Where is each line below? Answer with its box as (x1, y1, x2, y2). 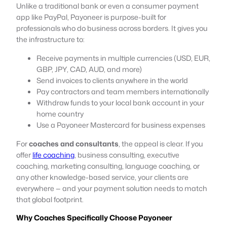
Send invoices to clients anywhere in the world (36, 74, 188, 86)
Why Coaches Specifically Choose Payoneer (16, 212, 172, 223)
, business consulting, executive (74, 149, 179, 160)
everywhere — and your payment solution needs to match (16, 182, 207, 194)
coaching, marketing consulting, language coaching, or (16, 160, 200, 171)
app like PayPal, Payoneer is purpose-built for (16, 11, 166, 22)
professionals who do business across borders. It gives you (16, 22, 208, 33)
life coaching (32, 149, 74, 160)
